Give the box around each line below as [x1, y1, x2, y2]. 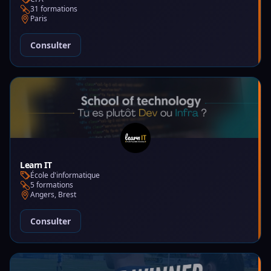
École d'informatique [30, 170, 100, 180]
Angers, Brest [30, 189, 76, 200]
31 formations [30, 4, 77, 14]
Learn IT [20, 159, 52, 171]
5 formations [30, 180, 73, 190]
